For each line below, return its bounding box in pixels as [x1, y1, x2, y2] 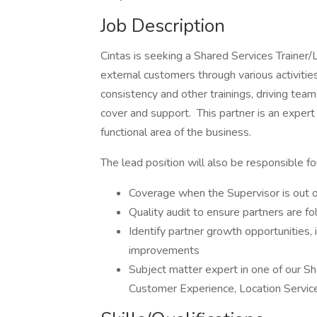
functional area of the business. [100, 125, 251, 140]
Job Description [100, 13, 225, 38]
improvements [129, 243, 200, 258]
